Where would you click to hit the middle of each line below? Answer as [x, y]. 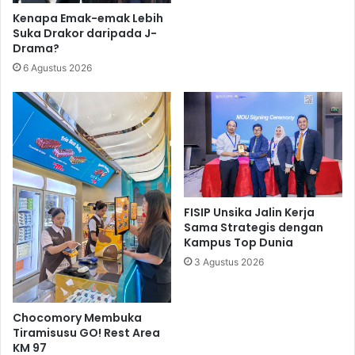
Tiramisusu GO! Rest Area [86, 333]
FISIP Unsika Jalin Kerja [249, 213]
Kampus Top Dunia [239, 243]
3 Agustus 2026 [229, 262]
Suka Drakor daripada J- [85, 33]
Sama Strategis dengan [254, 228]
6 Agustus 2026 [57, 67]
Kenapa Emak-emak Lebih [88, 18]
